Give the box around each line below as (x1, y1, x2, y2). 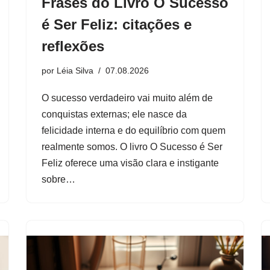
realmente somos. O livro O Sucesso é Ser (42, 141, 222, 152)
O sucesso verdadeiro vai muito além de (42, 92, 213, 103)
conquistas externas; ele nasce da (42, 108, 187, 119)
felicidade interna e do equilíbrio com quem (42, 125, 225, 136)
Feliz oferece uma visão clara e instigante (42, 157, 219, 168)
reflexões (42, 37, 104, 54)
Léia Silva (57, 65, 93, 75)
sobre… (42, 174, 78, 184)
